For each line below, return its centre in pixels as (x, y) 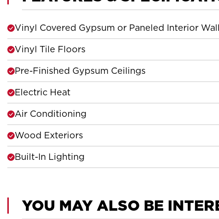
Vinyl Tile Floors (50, 49)
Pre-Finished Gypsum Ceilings (80, 71)
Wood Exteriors (49, 135)
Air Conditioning (51, 114)
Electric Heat (43, 92)
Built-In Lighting (50, 157)
